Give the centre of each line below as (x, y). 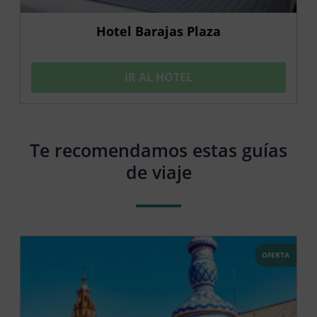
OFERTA (276, 254)
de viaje (158, 172)
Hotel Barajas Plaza (158, 31)
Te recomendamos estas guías (158, 150)
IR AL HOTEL (158, 77)
